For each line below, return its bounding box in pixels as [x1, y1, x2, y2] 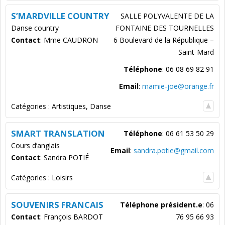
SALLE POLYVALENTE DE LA [121, 11, 214, 21]
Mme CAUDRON [44, 35, 98, 45]
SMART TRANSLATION [11, 128, 105, 140]
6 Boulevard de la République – [114, 35, 214, 45]
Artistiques [52, 101, 86, 111]
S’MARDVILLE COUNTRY [11, 10, 109, 22]
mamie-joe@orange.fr [142, 81, 214, 91]
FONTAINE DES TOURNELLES [116, 23, 214, 33]
